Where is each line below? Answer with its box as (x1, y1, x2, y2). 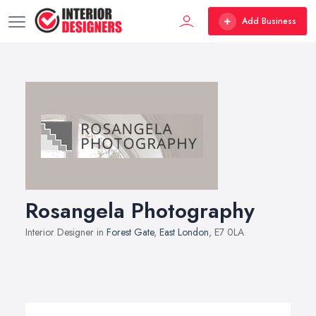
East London (159, 225, 209, 239)
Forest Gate (107, 225, 154, 239)
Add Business (242, 15, 296, 28)
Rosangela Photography (25, 195, 255, 226)
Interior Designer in (25, 225, 107, 239)
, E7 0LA (209, 225, 244, 239)
